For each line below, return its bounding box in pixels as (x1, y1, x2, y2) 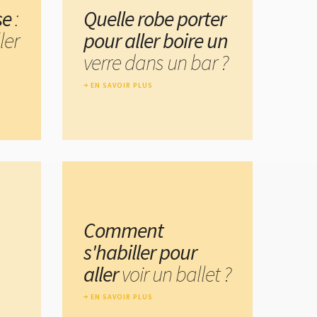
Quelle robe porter (83, 5, 226, 33)
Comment (83, 217, 163, 244)
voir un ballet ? (122, 260, 231, 288)
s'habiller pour (83, 238, 197, 266)
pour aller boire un (83, 27, 228, 54)
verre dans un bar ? (83, 49, 228, 76)
